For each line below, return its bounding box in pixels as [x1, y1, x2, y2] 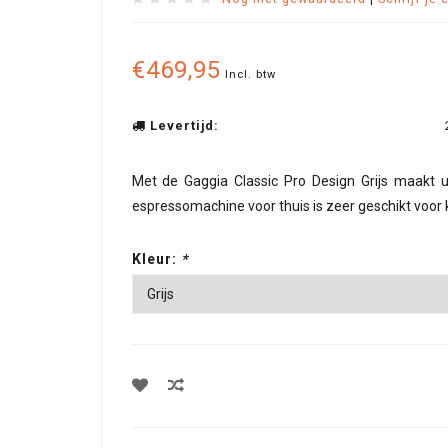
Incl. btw [224, 68, 276, 81]
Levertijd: [145, 118, 219, 133]
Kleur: [131, 251, 181, 267]
